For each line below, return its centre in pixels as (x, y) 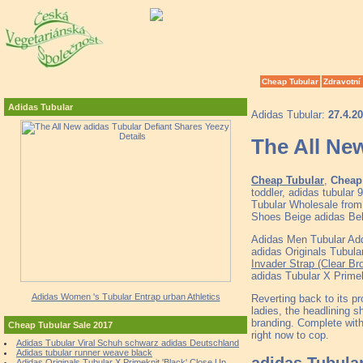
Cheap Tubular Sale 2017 (60, 325)
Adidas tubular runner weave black (84, 352)
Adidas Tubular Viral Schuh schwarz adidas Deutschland (128, 343)
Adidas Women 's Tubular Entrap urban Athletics (126, 297)
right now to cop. (290, 335)
